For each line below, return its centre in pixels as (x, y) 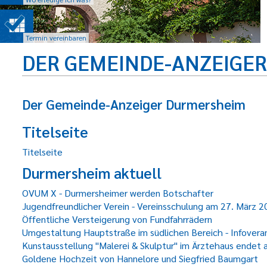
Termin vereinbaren (56, 38)
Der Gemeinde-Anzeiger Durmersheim (134, 104)
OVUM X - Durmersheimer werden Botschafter (118, 193)
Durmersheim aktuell (92, 173)
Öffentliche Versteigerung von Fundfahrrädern (117, 219)
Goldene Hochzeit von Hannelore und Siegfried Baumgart (140, 258)
